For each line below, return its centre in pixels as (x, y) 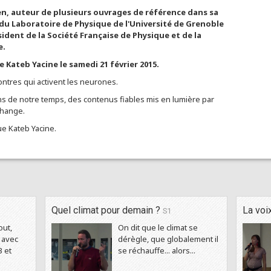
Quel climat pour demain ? (107, 210)
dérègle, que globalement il (168, 239)
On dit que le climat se (158, 227)
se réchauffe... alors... (157, 250)
